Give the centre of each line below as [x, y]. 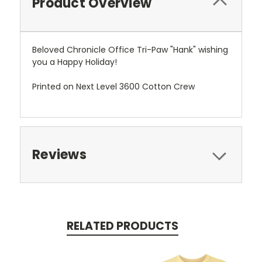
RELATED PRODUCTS [122, 226]
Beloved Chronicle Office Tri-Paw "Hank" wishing [130, 49]
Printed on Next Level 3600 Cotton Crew [113, 86]
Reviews [59, 154]
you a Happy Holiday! [77, 62]
